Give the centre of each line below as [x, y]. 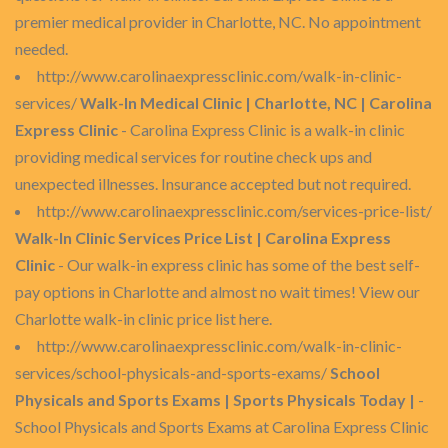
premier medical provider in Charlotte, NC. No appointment [218, 21]
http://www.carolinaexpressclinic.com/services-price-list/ [234, 210]
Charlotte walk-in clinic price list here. [143, 318]
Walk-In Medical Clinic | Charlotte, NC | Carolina [256, 102]
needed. [41, 48]
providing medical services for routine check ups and [193, 156]
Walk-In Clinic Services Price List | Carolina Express [203, 237]
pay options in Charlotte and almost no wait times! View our [217, 291]
